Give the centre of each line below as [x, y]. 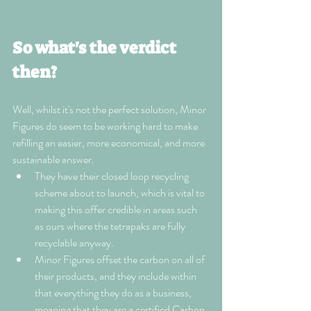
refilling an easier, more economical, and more [110, 143]
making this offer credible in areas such [117, 210]
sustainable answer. [54, 160]
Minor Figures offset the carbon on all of [121, 260]
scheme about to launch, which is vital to [121, 193]
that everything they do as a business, [114, 293]
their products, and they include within [117, 276]
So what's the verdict [96, 48]
